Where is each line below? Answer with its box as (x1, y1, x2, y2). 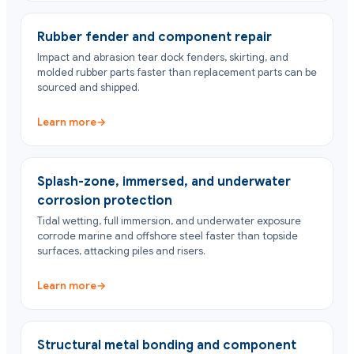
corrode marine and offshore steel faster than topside (37, 229, 298, 243)
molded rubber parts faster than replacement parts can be (37, 66, 317, 80)
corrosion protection (37, 193, 172, 209)
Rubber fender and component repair (37, 29, 272, 46)
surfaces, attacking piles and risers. (37, 244, 205, 258)
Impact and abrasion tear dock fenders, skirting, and (37, 51, 288, 65)
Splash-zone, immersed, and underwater (37, 174, 291, 190)
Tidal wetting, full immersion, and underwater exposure (37, 214, 301, 228)
